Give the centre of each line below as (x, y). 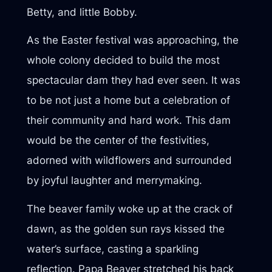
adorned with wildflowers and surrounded (129, 161)
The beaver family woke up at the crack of (129, 209)
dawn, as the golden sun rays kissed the (125, 229)
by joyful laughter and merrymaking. (114, 181)
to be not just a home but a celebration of (128, 100)
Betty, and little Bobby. (82, 12)
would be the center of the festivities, (118, 141)
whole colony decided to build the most (123, 60)
